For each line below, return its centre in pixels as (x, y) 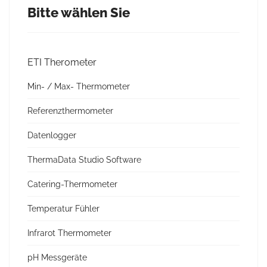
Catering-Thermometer (72, 184)
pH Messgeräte (57, 257)
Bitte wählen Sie (79, 13)
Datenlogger (52, 135)
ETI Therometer (62, 62)
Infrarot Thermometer (69, 233)
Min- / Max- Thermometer (79, 86)
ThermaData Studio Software (84, 160)
